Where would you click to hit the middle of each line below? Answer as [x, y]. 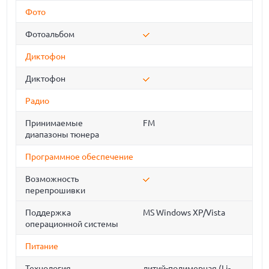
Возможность [52, 179]
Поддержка [48, 213]
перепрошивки [56, 190]
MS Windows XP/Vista [184, 213]
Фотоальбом [50, 34]
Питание [42, 246]
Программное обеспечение [80, 157]
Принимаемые [54, 123]
